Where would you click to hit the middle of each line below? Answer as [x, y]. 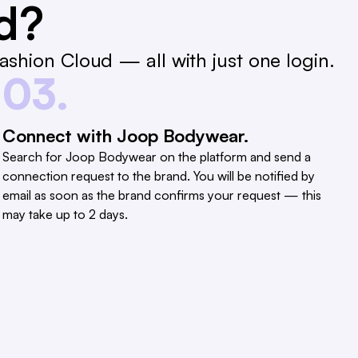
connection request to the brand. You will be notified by [158, 176]
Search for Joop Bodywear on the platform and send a [156, 157]
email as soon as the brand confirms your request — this [161, 195]
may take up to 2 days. [65, 215]
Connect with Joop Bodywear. [125, 136]
